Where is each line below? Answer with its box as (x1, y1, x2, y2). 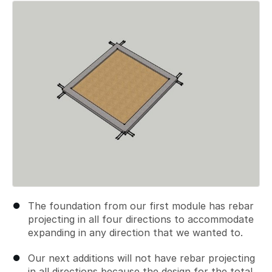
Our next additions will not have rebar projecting (28, 251, 255, 264)
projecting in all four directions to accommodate (28, 212, 254, 225)
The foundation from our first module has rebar (28, 199, 254, 212)
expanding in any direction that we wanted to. (28, 226, 243, 239)
